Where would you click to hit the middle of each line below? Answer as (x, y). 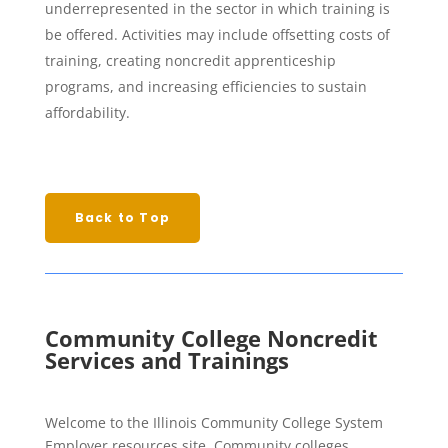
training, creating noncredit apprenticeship (190, 60)
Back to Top (122, 217)
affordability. (87, 112)
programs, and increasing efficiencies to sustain (205, 86)
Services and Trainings (166, 360)
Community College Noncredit (211, 338)
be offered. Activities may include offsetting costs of (217, 34)
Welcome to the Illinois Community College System (213, 422)
